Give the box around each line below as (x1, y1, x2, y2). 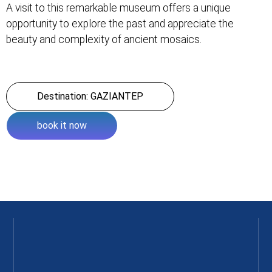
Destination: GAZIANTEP (37, 90, 143, 102)
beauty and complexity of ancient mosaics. (6, 33, 202, 46)
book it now (37, 119, 87, 131)
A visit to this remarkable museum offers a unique (6, 2, 231, 15)
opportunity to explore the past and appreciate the (6, 18, 234, 30)
